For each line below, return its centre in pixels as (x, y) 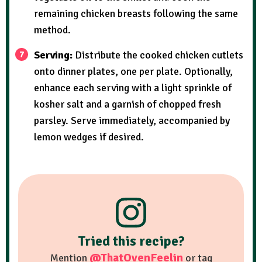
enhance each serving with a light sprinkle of (133, 87)
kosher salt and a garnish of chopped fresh (127, 104)
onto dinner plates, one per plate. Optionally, (133, 71)
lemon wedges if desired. (89, 137)
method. (52, 30)
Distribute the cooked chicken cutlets (159, 55)
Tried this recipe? (131, 242)
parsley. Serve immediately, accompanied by (132, 120)
